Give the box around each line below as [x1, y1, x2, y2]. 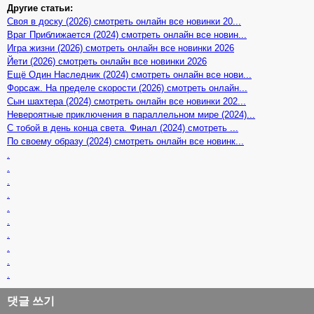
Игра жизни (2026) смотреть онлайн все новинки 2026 [7, 42, 234, 53]
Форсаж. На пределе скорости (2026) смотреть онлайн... [7, 82, 247, 93]
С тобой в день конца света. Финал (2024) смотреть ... [7, 122, 238, 133]
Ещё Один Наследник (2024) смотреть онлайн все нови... [7, 69, 252, 80]
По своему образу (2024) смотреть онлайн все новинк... [7, 135, 244, 146]
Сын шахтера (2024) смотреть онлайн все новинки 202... [7, 95, 246, 107]
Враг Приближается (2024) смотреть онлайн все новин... [7, 29, 247, 40]
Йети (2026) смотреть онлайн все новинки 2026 [7, 55, 207, 67]
